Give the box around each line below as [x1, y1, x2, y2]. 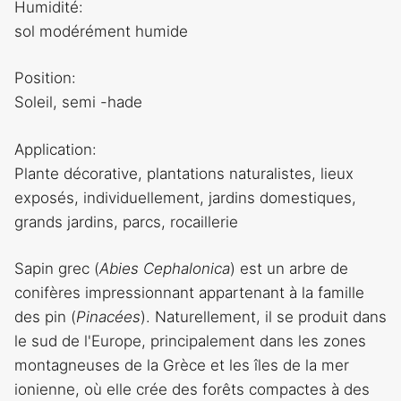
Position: [14, 69, 76, 88]
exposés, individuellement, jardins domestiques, [14, 188, 356, 207]
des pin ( [14, 308, 76, 327]
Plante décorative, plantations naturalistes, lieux [14, 164, 354, 183]
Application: [14, 140, 97, 158]
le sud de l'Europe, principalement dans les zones [14, 332, 366, 351]
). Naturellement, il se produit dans [141, 308, 387, 327]
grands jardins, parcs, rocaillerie [14, 212, 238, 231]
